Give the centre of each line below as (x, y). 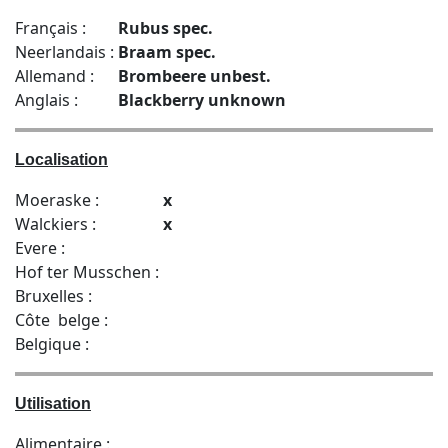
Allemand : (56, 75)
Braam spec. (169, 51)
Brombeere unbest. (196, 75)
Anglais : (48, 99)
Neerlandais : (66, 51)
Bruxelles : (55, 295)
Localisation (61, 159)
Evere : (42, 247)
